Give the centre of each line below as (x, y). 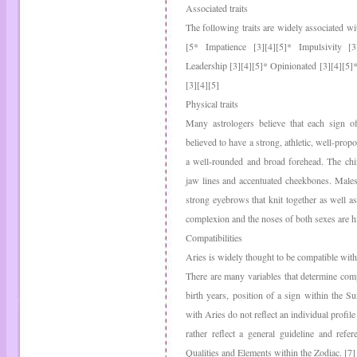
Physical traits (212, 104)
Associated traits (217, 8)
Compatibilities (214, 237)
